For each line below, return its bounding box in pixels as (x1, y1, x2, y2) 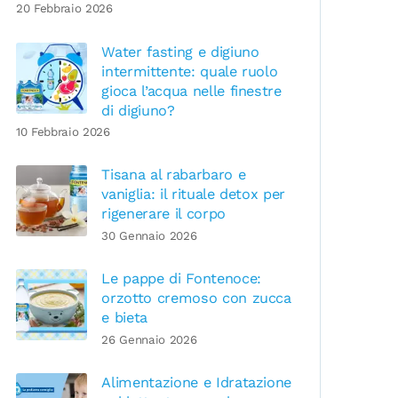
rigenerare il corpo (101, 205, 226, 223)
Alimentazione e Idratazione (101, 373, 292, 391)
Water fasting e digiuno (101, 43, 259, 60)
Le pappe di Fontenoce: (101, 270, 261, 288)
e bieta (101, 309, 147, 327)
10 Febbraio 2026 (16, 125, 110, 139)
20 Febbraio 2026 (16, 2, 113, 16)
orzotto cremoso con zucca (101, 290, 291, 307)
